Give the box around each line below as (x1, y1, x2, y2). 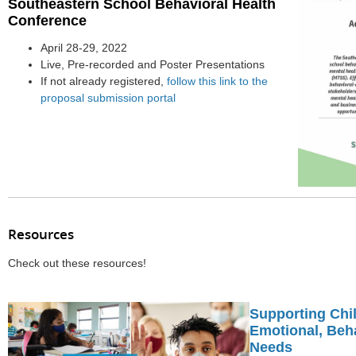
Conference (8, 12, 87, 29)
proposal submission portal (40, 92, 176, 105)
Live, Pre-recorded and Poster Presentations (40, 59, 265, 72)
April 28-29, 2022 (40, 42, 127, 55)
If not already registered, (40, 75, 167, 88)
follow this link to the (166, 75, 268, 88)
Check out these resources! (8, 257, 146, 270)
